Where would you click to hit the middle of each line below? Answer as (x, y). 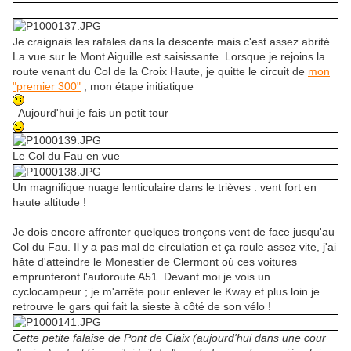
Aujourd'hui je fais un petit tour (90, 113)
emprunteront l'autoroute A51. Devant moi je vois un (141, 277)
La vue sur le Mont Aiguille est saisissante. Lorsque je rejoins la (169, 57)
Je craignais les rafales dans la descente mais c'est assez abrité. (173, 42)
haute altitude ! (49, 203)
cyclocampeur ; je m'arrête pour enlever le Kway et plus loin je (166, 292)
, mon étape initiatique (137, 87)
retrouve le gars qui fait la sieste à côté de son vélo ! (142, 307)
